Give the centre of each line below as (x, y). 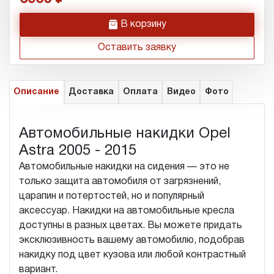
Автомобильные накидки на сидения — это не (124, 167)
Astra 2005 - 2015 (78, 151)
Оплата (140, 92)
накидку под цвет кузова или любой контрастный (132, 255)
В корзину (143, 24)
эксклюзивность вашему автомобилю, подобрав (132, 240)
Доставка (91, 92)
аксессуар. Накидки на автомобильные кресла (127, 211)
